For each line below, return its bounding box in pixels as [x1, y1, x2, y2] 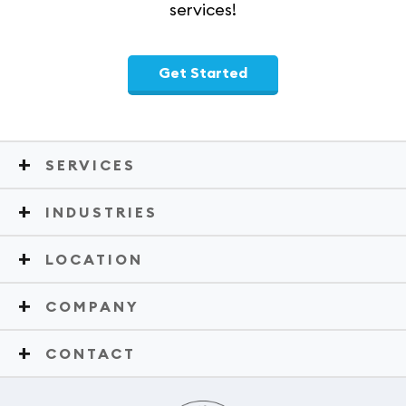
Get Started [159, 63, 247, 82]
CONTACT [45, 343, 136, 362]
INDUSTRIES [45, 202, 158, 221]
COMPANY [45, 296, 140, 315]
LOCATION [45, 249, 143, 268]
